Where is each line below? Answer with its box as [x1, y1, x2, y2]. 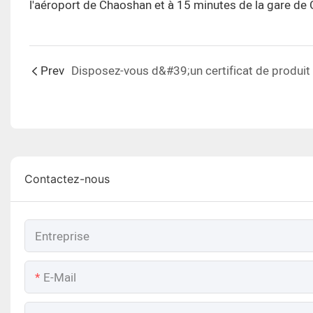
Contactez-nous [24, 172, 110, 187]
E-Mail [43, 269, 76, 287]
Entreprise [35, 228, 89, 246]
